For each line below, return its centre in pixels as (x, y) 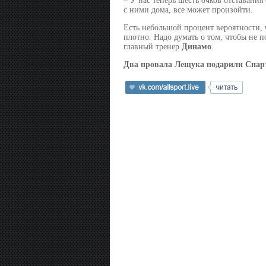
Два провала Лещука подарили (184, 65)
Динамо (196, 47)
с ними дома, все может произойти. (188, 10)
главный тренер (152, 47)
